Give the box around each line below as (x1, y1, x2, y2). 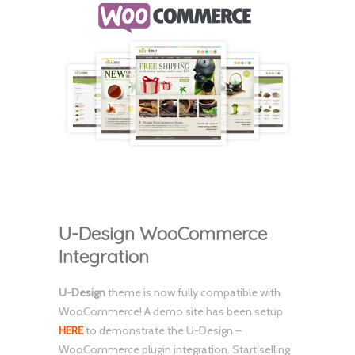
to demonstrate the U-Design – (83, 323, 242, 338)
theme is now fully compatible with (105, 285, 281, 300)
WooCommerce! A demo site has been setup (59, 304, 283, 319)
